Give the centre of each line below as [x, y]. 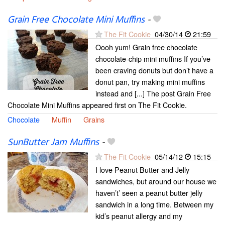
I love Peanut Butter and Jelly [142, 169]
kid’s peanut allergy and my [139, 215]
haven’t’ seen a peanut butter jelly [149, 192]
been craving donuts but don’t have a [154, 70]
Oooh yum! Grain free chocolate [146, 47]
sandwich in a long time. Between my [154, 204]
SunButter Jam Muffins [53, 142]
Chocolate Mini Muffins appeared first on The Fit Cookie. [97, 104]
